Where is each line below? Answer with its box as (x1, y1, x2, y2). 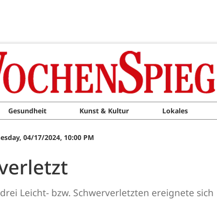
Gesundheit (8, 106, 46, 115)
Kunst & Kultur (79, 106, 129, 115)
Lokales (162, 106, 188, 115)
